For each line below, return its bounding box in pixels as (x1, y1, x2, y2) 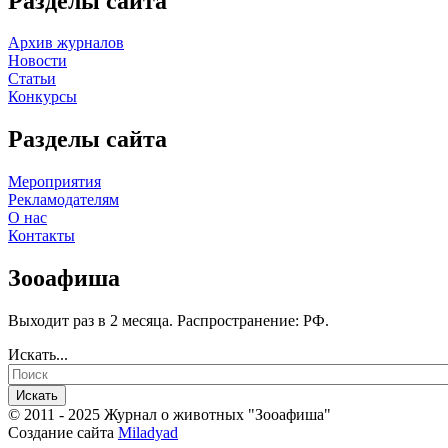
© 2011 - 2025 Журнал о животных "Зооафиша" (8, 406, 331, 424)
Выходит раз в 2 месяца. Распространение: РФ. (8, 312, 329, 330)
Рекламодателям (8, 191, 119, 209)
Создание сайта (8, 424, 118, 442)
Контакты (8, 227, 75, 245)
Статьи (8, 70, 56, 88)
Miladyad (118, 424, 178, 442)
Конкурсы (8, 88, 77, 106)
